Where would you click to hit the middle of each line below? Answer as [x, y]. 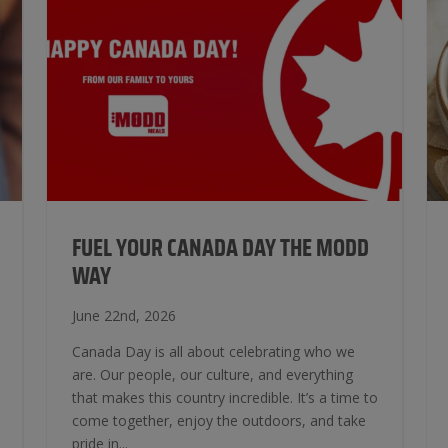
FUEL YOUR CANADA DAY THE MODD [220, 249]
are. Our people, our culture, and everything [212, 374]
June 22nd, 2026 [124, 315]
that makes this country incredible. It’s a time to [225, 397]
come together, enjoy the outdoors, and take [219, 420]
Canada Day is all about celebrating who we [213, 351]
